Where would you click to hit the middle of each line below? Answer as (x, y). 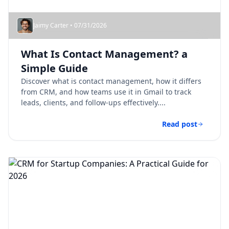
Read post (180, 124)
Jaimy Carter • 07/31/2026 (70, 25)
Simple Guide (54, 68)
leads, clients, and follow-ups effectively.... (93, 102)
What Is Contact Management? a (104, 54)
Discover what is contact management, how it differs (111, 81)
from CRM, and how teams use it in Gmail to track (106, 92)
